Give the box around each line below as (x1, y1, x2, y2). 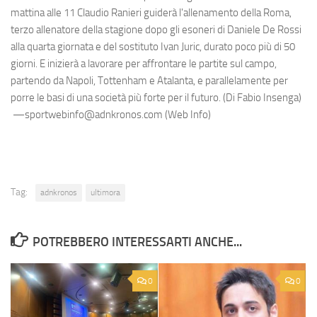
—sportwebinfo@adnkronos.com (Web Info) (11, 108, 211, 121)
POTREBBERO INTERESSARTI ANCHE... (32, 234, 242, 250)
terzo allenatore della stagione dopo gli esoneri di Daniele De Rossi (11, 23, 301, 36)
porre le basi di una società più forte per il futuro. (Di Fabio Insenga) (11, 91, 301, 104)
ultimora (91, 187, 120, 197)
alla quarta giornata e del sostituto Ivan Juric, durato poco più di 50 (11, 40, 295, 53)
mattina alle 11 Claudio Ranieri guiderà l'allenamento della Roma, (11, 6, 292, 19)
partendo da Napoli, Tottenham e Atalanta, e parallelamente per (11, 74, 288, 87)
